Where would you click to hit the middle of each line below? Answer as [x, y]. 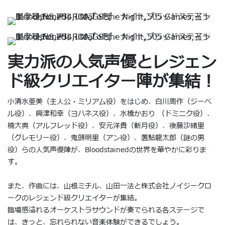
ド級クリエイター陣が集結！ [112, 82]
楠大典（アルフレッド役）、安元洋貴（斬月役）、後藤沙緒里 [106, 126]
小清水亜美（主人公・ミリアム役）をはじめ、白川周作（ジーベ [109, 101]
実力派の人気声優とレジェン [112, 63]
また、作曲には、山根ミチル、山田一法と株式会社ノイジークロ [109, 186]
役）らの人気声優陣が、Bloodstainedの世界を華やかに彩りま [107, 150]
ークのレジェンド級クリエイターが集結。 [74, 198]
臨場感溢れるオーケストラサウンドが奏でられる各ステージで [106, 210]
